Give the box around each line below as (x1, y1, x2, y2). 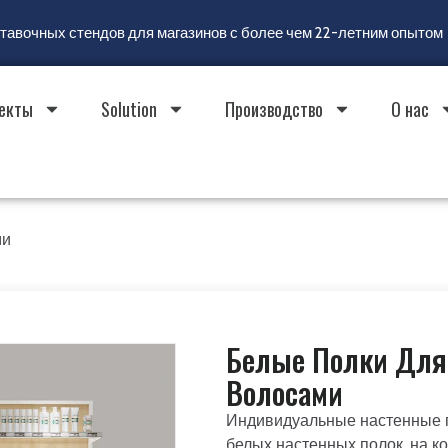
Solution (100, 96, 157, 122)
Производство (224, 96, 323, 122)
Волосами (226, 370, 343, 415)
